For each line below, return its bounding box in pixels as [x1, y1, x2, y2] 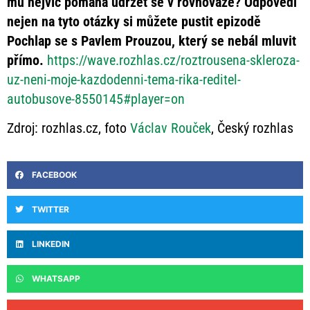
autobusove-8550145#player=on [7, 90, 185, 107]
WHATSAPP [32, 273, 80, 284]
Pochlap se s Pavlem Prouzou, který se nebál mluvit [7, 32, 296, 49]
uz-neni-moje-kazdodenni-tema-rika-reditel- [7, 71, 241, 88]
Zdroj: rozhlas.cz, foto [7, 120, 130, 137]
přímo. [7, 51, 44, 69]
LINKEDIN [32, 239, 70, 250]
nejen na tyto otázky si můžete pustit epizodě [7, 12, 261, 30]
